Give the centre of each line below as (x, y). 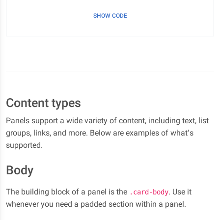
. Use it (180, 192)
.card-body (149, 192)
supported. (24, 145)
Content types (43, 103)
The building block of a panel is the (68, 192)
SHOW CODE (110, 16)
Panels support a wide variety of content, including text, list (107, 121)
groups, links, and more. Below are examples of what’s (100, 133)
